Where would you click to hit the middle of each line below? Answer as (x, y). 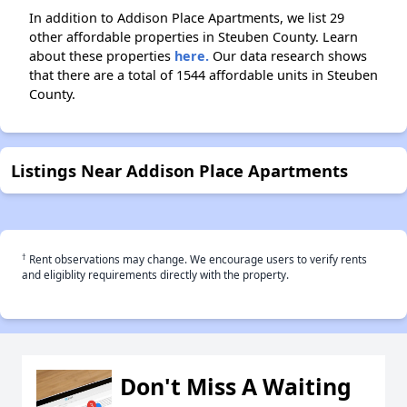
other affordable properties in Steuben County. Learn (194, 37)
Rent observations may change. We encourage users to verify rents (197, 259)
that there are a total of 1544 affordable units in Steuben (203, 75)
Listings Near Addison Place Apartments (179, 171)
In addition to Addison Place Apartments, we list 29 (187, 18)
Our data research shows (288, 56)
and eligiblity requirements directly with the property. (155, 275)
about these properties (102, 56)
